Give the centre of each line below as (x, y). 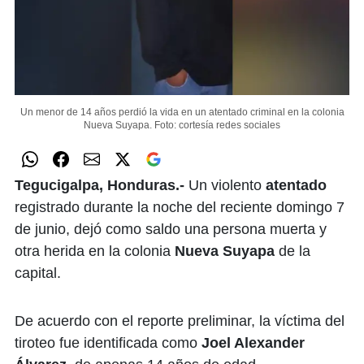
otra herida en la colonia (95, 251)
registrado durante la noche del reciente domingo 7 (180, 208)
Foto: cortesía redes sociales (217, 126)
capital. (38, 273)
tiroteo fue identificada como (108, 343)
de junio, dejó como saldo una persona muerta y (171, 230)
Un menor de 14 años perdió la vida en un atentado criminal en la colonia (182, 113)
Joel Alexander (253, 343)
